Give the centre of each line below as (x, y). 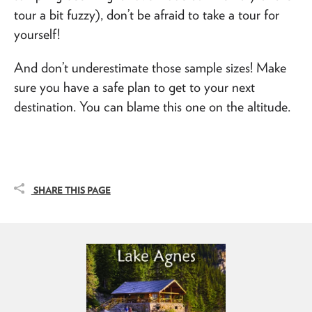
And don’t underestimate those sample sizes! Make (150, 67)
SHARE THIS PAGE (71, 190)
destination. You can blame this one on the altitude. (152, 106)
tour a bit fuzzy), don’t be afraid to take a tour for (147, 14)
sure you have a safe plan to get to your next (134, 87)
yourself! (37, 34)
